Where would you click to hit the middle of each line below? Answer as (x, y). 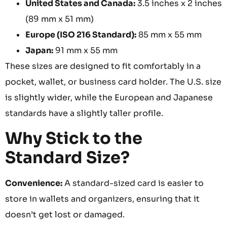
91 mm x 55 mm (85, 51)
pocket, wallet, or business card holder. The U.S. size (113, 82)
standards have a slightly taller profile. (84, 113)
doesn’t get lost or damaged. (65, 214)
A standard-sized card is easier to (133, 183)
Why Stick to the (74, 138)
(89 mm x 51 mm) (60, 19)
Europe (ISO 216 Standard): (81, 35)
